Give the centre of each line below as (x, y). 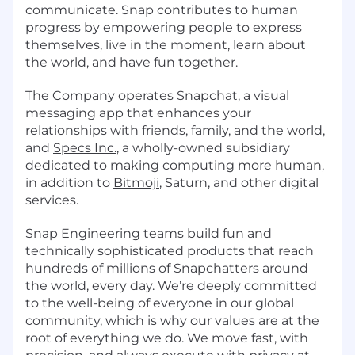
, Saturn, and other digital (239, 182)
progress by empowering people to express (164, 27)
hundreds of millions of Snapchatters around (167, 268)
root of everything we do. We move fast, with (167, 338)
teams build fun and (206, 233)
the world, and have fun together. (132, 62)
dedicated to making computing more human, (175, 165)
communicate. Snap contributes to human (162, 10)
